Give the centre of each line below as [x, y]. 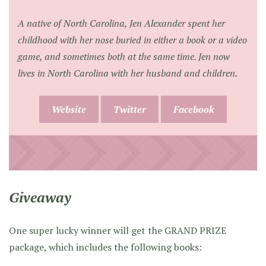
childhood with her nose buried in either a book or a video [132, 39]
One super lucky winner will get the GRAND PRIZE [118, 230]
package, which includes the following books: [105, 247]
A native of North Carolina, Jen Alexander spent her [121, 23]
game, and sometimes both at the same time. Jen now [124, 56]
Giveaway [40, 197]
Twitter [130, 109]
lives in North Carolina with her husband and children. [128, 73]
